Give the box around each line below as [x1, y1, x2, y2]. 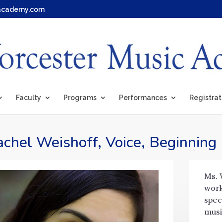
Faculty [16, 94, 41, 102]
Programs [63, 94, 97, 102]
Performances [119, 94, 167, 102]
